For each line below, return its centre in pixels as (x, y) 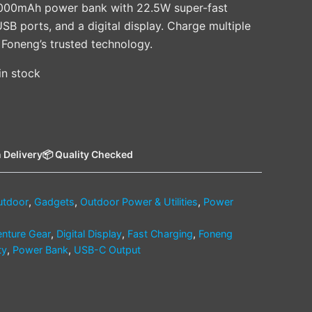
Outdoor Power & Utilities (139, 201)
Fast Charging (160, 233)
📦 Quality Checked (88, 154)
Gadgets (54, 201)
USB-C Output (107, 249)
